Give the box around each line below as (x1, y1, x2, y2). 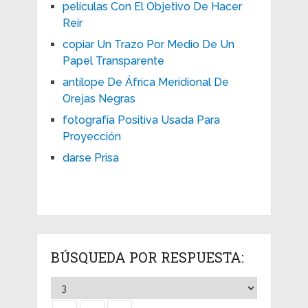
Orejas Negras (62, 91, 135, 105)
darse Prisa (62, 151, 119, 164)
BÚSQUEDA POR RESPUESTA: (50, 247, 244, 266)
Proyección (62, 129, 121, 143)
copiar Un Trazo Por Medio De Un (62, 37, 234, 51)
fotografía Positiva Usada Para (62, 113, 220, 126)
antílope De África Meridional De (62, 75, 229, 89)
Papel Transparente (62, 54, 164, 67)
